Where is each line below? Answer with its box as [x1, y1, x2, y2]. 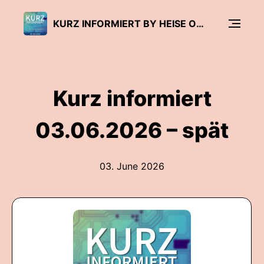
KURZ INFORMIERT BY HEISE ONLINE [196, 17, 204, 29]
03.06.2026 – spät [35, 117, 229, 143]
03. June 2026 [100, 160, 164, 172]
